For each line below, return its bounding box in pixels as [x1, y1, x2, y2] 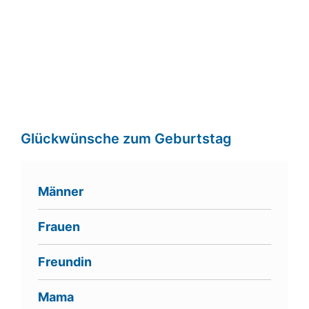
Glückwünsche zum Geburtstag [21, 130, 232, 148]
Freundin [38, 255, 92, 270]
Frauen [38, 219, 80, 235]
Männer [38, 184, 83, 199]
